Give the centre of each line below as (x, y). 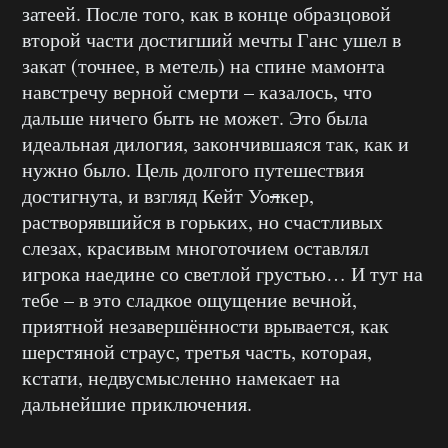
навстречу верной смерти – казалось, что (197, 92)
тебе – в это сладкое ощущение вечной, (189, 300)
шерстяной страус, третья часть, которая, (197, 352)
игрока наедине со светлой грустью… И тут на (222, 274)
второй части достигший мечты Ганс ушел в (211, 40)
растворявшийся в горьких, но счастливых (202, 222)
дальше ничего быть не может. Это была (195, 118)
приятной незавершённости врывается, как (205, 326)
